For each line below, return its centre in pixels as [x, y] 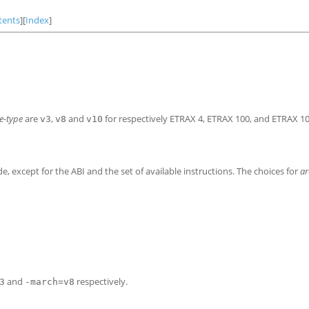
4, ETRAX [217, 118]
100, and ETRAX [268, 118]
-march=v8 [50, 281]
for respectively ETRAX [150, 118]
